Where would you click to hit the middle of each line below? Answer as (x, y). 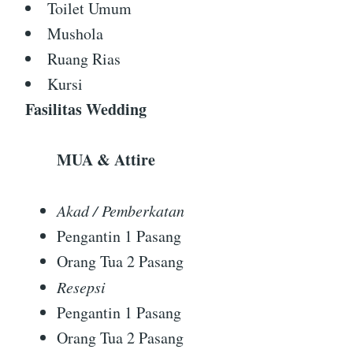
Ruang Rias (84, 58)
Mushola (75, 33)
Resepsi (81, 286)
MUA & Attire (106, 159)
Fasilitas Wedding (86, 109)
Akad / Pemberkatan (121, 210)
